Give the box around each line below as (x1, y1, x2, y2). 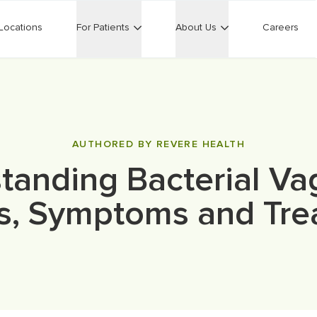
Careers (263, 21, 299, 33)
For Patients (76, 21, 129, 33)
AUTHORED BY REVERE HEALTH (72, 138, 245, 150)
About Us (175, 21, 217, 33)
